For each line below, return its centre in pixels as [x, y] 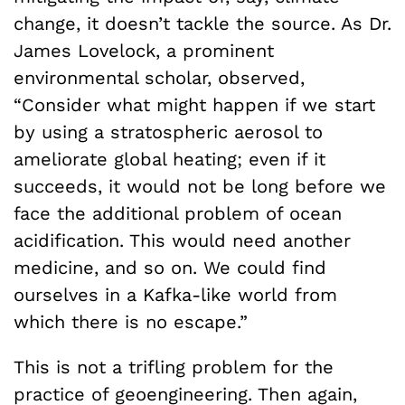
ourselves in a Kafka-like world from [175, 294]
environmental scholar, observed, [159, 77]
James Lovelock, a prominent [144, 50]
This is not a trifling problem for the [174, 367]
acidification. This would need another [182, 240]
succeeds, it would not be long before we [200, 186]
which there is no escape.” [131, 321]
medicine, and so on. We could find [170, 267]
